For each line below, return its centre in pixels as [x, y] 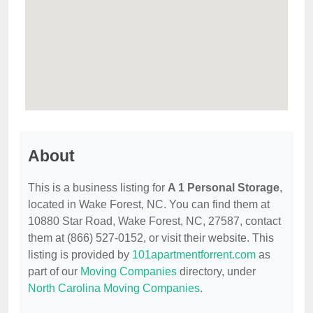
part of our [54, 272]
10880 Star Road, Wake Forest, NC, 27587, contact [154, 221]
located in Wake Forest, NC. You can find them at [149, 205]
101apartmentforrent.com [194, 255]
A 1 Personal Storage [224, 188]
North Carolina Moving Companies [114, 289]
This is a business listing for [98, 188]
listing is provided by [80, 255]
